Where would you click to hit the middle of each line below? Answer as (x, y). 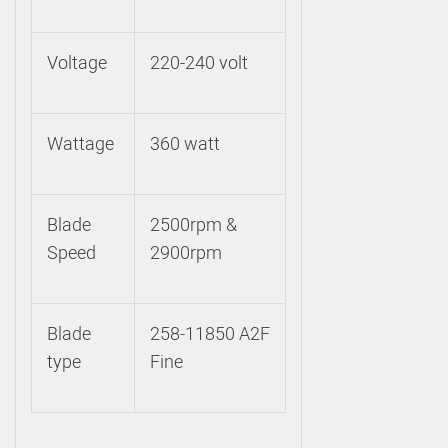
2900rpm (186, 252)
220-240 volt (199, 62)
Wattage (80, 143)
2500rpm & (193, 224)
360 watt (185, 143)
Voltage (77, 62)
